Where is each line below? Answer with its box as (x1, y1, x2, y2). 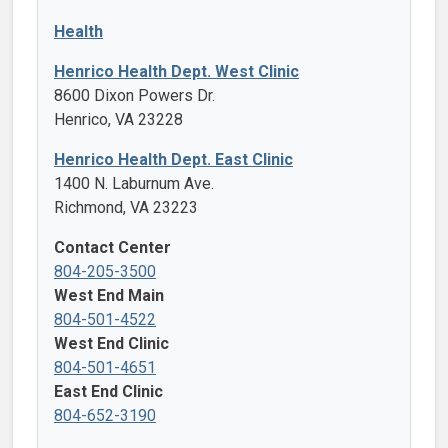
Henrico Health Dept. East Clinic (54, 149, 293, 169)
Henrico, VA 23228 (54, 109, 183, 129)
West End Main (54, 285, 164, 305)
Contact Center (54, 237, 171, 257)
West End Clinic (54, 333, 169, 353)
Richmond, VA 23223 (54, 197, 198, 217)
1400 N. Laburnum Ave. (54, 173, 214, 193)
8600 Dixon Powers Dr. (54, 85, 215, 105)
